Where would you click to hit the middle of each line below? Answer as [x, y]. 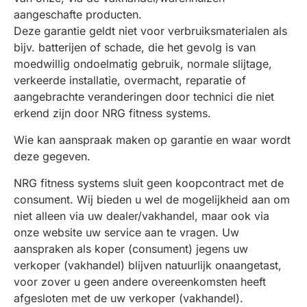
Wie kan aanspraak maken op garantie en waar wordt [152, 140]
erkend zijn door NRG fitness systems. [112, 113]
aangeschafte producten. [78, 14]
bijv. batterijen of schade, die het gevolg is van [135, 47]
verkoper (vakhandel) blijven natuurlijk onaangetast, [148, 265]
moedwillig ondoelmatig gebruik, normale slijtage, [143, 64]
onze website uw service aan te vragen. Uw [126, 232]
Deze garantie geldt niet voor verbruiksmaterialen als [150, 31]
